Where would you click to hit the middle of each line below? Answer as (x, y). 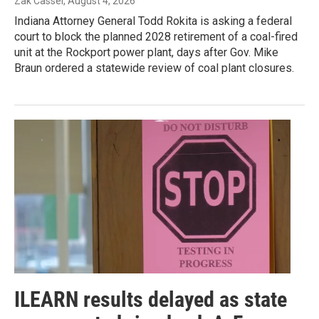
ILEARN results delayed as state (151, 300)
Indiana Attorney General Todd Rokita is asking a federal (153, 21)
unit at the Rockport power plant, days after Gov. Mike (146, 53)
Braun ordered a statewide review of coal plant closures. (154, 68)
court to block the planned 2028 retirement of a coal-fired (156, 37)
